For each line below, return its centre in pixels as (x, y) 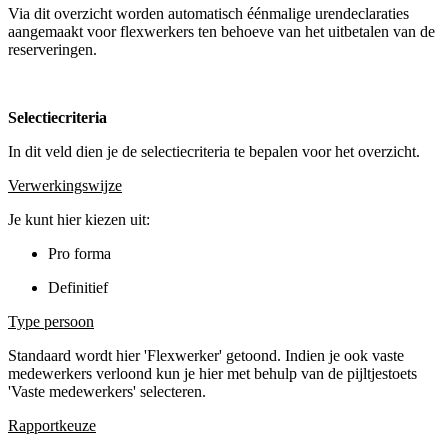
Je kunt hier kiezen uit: (79, 219)
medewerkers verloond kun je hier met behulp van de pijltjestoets (212, 373)
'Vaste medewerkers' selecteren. (107, 391)
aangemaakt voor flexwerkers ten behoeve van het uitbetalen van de (221, 31)
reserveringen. (52, 49)
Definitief (78, 287)
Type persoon (51, 321)
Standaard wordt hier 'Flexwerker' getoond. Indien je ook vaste (206, 355)
